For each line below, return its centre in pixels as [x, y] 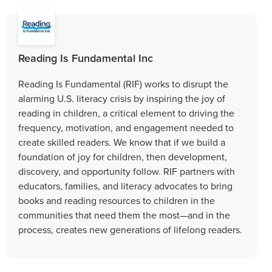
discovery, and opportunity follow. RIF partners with [127, 171]
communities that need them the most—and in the [124, 215]
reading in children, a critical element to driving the [126, 113]
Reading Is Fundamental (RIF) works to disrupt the [123, 83]
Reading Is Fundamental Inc [86, 58]
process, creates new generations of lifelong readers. [130, 229]
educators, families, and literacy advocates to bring [125, 185]
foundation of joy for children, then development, [123, 156]
